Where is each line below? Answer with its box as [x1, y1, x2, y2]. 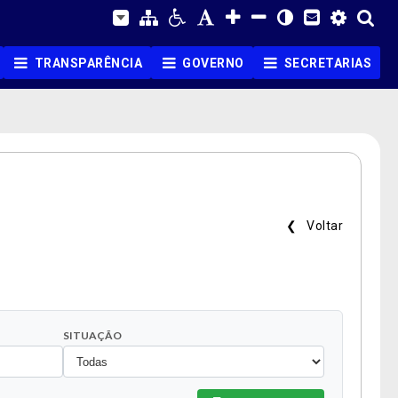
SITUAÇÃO [62, 329, 122, 342]
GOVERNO [182, 56, 244, 70]
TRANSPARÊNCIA [34, 56, 142, 70]
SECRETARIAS [283, 56, 371, 70]
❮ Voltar [280, 219, 343, 233]
